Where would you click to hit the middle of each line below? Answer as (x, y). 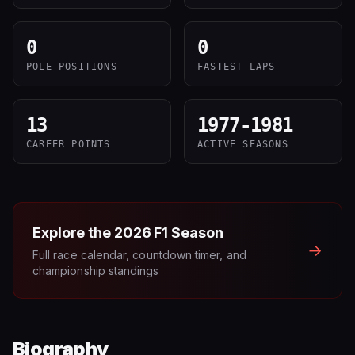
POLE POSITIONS (72, 67)
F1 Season (187, 233)
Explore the (73, 233)
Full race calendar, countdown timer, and (139, 255)
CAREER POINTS (69, 144)
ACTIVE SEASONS (243, 144)
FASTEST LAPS (237, 67)
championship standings (96, 271)
